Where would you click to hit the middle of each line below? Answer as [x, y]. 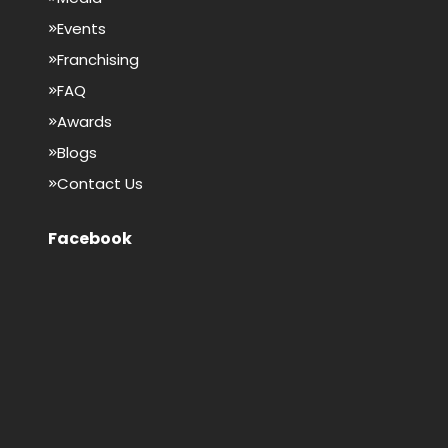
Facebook [90, 238]
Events [81, 28]
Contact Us [100, 183]
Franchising [98, 59]
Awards [84, 121]
